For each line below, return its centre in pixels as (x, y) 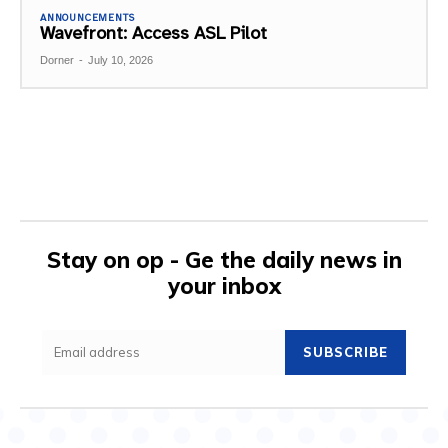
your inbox (224, 285)
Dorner (57, 59)
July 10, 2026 (120, 59)
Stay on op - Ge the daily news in (224, 259)
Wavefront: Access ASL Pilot (153, 32)
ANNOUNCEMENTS (87, 17)
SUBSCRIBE (345, 351)
